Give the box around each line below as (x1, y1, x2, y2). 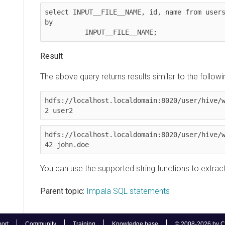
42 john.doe (33, 140, 77, 149)
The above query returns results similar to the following (28, 71, 219, 81)
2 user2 (33, 106, 61, 115)
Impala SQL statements (74, 186, 158, 196)
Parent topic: (28, 186, 72, 196)
